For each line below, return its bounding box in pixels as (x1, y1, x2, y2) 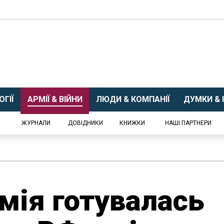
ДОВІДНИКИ (68, 119, 103, 126)
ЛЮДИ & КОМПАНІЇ (96, 94, 169, 104)
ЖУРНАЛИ (21, 119, 50, 126)
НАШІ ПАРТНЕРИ (164, 119, 211, 126)
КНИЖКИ (119, 119, 145, 126)
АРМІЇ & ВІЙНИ (27, 94, 82, 104)
